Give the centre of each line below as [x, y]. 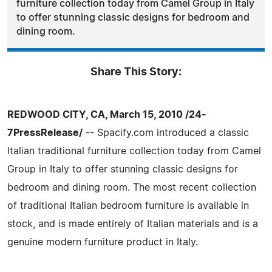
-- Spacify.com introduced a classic [166, 133]
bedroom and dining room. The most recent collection [132, 187]
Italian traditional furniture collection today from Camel [134, 151]
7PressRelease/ [45, 133]
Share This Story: [136, 72]
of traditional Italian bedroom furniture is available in [128, 206]
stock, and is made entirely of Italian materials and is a [133, 224]
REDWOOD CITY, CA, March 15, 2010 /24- [107, 114]
